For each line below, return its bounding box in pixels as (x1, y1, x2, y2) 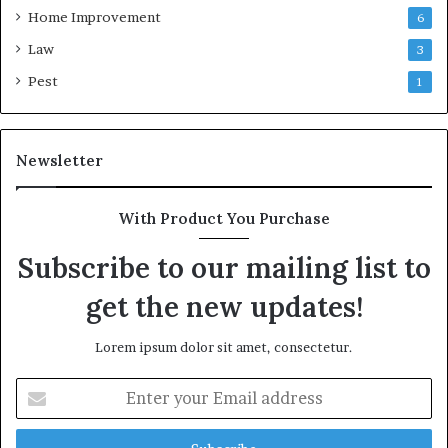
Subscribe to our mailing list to (17, 249, 431, 286)
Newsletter (16, 150, 103, 170)
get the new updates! (85, 288, 363, 325)
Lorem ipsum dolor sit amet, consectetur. (95, 338, 353, 355)
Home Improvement (28, 8, 161, 25)
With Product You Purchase (118, 208, 330, 228)
